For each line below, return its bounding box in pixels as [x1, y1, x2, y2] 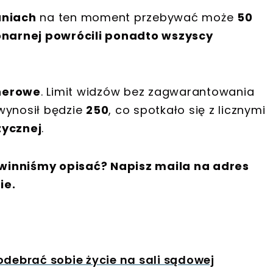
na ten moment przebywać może [36, 10, 237, 26]
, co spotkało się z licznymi [108, 102, 266, 118]
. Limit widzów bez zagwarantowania [40, 84, 255, 100]
